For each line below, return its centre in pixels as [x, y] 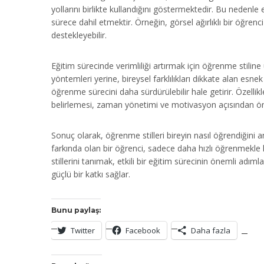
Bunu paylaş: [76, 210]
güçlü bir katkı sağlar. [91, 174]
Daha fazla [211, 230]
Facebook [143, 230]
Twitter [83, 230]
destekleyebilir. [79, 35]
